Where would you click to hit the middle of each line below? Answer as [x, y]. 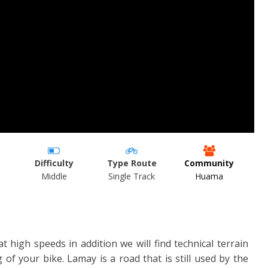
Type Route [132, 163]
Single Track [132, 176]
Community [209, 163]
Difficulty [54, 163]
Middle [54, 176]
